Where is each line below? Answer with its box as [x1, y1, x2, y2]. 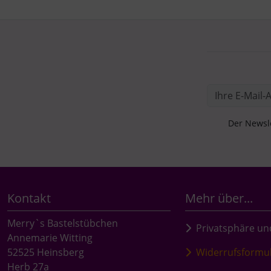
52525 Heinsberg [7, 245, 84, 259]
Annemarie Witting [7, 230, 93, 244]
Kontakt [7, 189, 51, 206]
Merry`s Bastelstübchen [7, 216, 118, 230]
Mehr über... [185, 189, 253, 206]
